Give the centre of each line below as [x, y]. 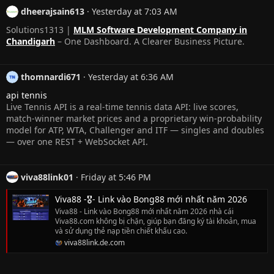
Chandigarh [31, 41]
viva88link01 [47, 177]
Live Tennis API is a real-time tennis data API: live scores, [122, 106]
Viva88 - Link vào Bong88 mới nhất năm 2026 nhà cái [144, 211]
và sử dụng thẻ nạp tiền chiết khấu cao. [121, 231]
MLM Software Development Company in [160, 29]
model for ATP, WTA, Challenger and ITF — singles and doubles [135, 130]
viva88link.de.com [94, 242]
